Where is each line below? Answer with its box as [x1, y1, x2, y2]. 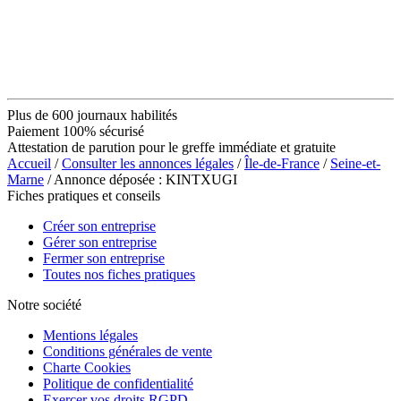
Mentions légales [43, 327, 138, 343]
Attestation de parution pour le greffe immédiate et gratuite [7, 139, 336, 155]
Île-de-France [244, 155, 320, 171]
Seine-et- [330, 155, 380, 171]
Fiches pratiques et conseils [7, 187, 160, 203]
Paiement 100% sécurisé [7, 123, 144, 139]
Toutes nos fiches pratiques [43, 266, 195, 282]
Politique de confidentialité [43, 375, 193, 391]
